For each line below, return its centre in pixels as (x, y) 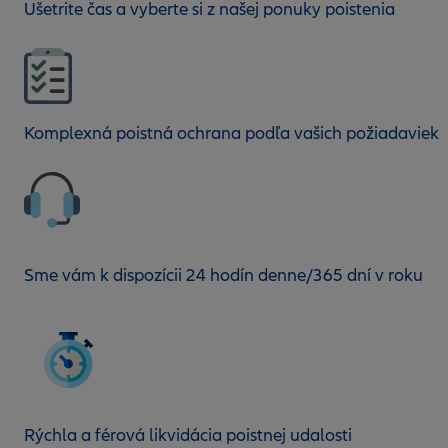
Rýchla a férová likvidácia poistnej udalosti (188, 435)
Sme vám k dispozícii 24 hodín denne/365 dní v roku (223, 275)
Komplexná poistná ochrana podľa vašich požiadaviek (231, 133)
